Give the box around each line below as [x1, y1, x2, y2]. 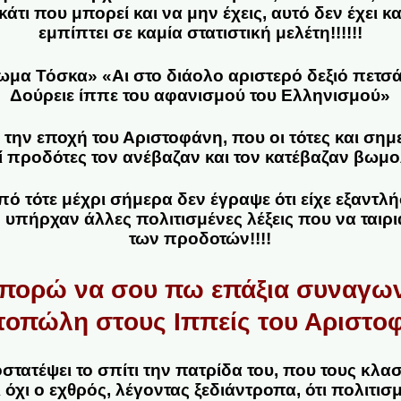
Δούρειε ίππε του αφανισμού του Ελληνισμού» [10, 85, 391, 105]
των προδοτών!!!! [129, 229, 272, 249]
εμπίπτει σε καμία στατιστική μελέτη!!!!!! [38, 23, 363, 43]
